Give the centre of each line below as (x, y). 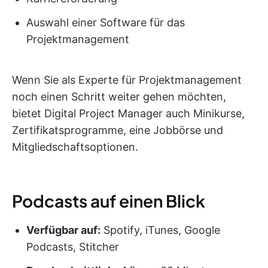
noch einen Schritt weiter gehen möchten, (119, 97)
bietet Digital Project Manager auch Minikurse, (128, 114)
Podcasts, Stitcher (73, 247)
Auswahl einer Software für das (106, 23)
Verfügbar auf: (63, 230)
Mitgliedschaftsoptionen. (75, 147)
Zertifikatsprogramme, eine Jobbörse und (118, 130)
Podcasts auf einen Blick (109, 201)
